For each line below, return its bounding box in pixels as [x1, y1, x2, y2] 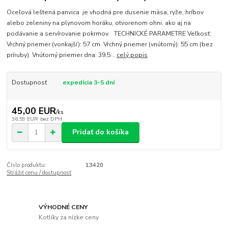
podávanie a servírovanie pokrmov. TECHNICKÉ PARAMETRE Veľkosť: [7, 29, 212, 38]
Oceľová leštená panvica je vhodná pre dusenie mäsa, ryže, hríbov [7, 8, 204, 16]
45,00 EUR [11, 105, 56, 118]
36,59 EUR [11, 115, 38, 123]
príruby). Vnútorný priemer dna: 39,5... [7, 50, 117, 59]
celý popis [117, 50, 148, 59]
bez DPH [40, 115, 62, 123]
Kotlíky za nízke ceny [39, 213, 99, 221]
